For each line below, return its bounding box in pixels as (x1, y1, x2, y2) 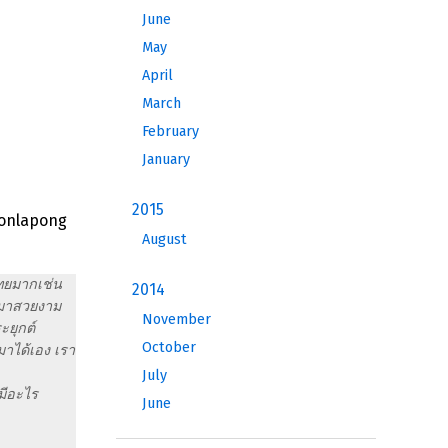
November (142, 311, 211, 328)
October (142, 339, 196, 356)
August (142, 231, 187, 248)
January (142, 151, 190, 168)
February (142, 123, 199, 140)
